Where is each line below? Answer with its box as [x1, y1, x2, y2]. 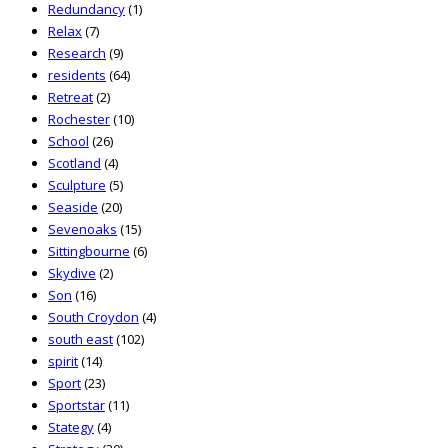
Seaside [48, 198, 98, 217]
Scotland [48, 154, 101, 173]
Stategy [48, 418, 94, 437]
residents [48, 66, 106, 85]
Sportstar [48, 396, 105, 415]
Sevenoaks [48, 220, 117, 239]
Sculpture [48, 176, 106, 195]
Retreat [48, 88, 93, 107]
